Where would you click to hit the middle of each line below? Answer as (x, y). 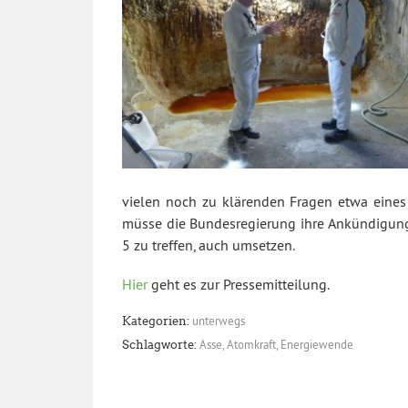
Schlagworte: (159, 344)
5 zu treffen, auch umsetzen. (209, 245)
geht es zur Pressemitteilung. (240, 285)
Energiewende (317, 344)
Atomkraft (251, 344)
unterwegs (219, 321)
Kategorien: (156, 321)
